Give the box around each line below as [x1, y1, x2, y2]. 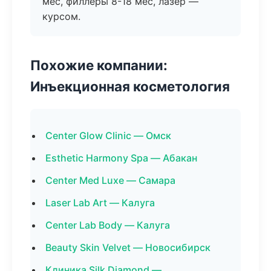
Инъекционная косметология [30, 78, 230, 94]
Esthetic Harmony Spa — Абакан [45, 152, 197, 164]
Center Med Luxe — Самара [45, 174, 175, 186]
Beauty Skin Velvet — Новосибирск [45, 241, 211, 253]
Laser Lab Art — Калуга [45, 197, 155, 209]
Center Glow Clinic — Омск [45, 129, 171, 142]
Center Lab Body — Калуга [45, 219, 170, 231]
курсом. [42, 10, 80, 22]
